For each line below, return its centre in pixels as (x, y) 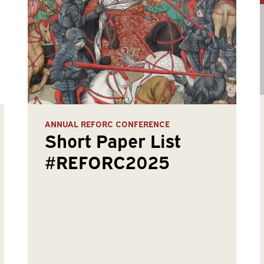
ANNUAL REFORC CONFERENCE (108, 124)
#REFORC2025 (108, 161)
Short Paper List (113, 140)
